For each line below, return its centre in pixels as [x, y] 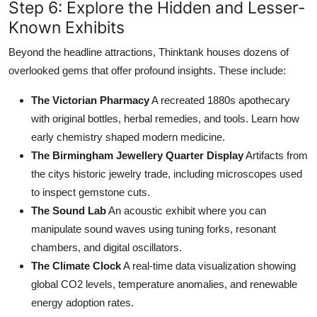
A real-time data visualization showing [208, 265]
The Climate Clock [76, 265]
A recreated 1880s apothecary [220, 100]
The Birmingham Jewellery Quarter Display [137, 155]
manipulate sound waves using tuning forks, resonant [154, 229]
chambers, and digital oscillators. [106, 247]
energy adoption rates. [82, 302]
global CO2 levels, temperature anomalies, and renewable [164, 284]
